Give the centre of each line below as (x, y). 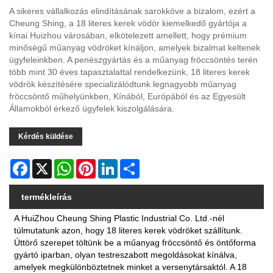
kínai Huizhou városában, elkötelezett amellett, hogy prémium (128, 36)
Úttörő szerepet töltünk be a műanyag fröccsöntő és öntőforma (135, 242)
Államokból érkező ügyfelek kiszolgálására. (93, 109)
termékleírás (47, 197)
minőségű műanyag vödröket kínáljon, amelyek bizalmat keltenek (135, 48)
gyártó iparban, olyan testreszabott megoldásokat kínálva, (126, 254)
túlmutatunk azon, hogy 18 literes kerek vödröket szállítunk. (129, 230)
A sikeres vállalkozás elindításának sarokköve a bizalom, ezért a (132, 11)
